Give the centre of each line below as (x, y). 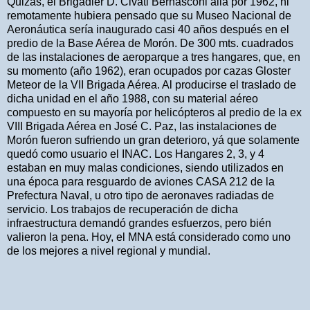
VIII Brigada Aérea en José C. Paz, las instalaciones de (142, 126)
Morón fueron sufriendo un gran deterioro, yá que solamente (153, 140)
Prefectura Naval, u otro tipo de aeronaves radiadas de (140, 195)
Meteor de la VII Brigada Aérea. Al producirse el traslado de (152, 84)
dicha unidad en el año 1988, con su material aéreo (133, 98)
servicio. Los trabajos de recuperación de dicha (122, 209)
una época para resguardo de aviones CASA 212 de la (141, 181)
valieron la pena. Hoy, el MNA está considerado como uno (149, 237)
